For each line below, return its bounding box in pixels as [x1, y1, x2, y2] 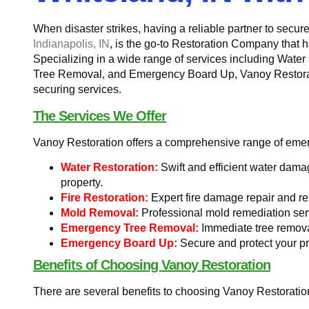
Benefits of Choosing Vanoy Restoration [33, 257, 270, 273]
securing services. [33, 83, 121, 96]
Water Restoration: [61, 161, 158, 174]
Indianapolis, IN [33, 38, 110, 50]
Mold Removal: [61, 207, 139, 219]
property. [61, 177, 103, 189]
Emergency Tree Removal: [61, 222, 199, 235]
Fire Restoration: [61, 192, 148, 204]
